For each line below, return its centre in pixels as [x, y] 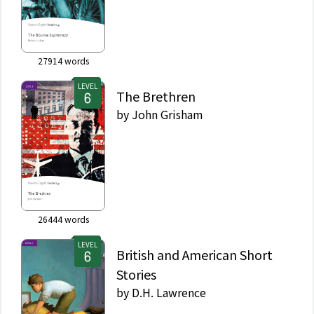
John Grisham [168, 114]
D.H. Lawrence [169, 292]
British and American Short [194, 254]
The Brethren [156, 96]
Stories [136, 274]
